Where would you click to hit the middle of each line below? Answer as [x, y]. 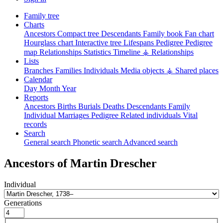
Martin [90, 163]
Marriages [74, 115]
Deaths [114, 106]
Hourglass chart [50, 42]
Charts [34, 24]
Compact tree [79, 33]
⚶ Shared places [192, 70]
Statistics [98, 52]
